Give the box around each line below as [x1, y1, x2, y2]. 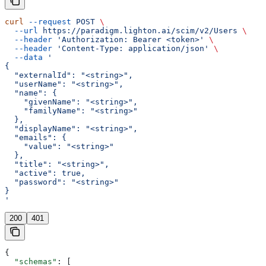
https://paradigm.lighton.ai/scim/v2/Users [38, 26, 237, 36]
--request [24, 17, 71, 27]
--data [5, 53, 43, 62]
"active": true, [5, 169, 85, 178]
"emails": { [5, 133, 66, 142]
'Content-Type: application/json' [52, 44, 209, 53]
